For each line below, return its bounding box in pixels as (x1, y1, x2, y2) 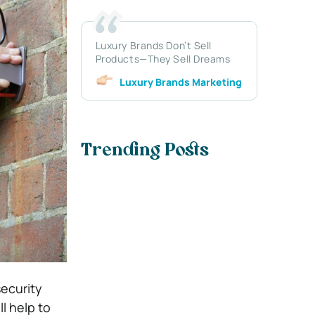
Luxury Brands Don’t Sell (95, 38, 212, 52)
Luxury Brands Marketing (119, 75, 242, 89)
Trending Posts (80, 143, 209, 160)
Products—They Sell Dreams (95, 51, 231, 65)
